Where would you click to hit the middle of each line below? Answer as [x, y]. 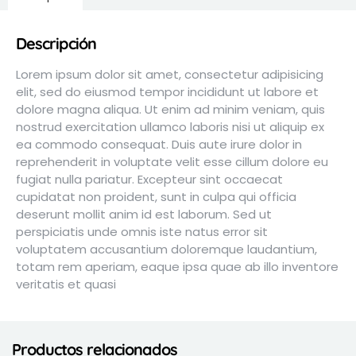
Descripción [56, 44]
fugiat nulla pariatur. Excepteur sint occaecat [149, 180]
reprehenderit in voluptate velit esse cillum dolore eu [172, 162]
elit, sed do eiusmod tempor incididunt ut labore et [167, 92]
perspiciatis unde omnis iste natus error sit [142, 232]
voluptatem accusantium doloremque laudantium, [166, 250]
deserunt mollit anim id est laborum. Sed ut [144, 215]
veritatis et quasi [66, 284]
